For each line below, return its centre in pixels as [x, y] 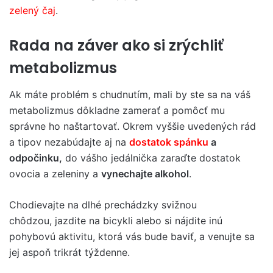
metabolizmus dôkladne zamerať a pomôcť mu [117, 111]
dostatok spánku [169, 142]
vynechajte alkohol [145, 174]
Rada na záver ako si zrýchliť [116, 45]
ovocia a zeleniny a [55, 174]
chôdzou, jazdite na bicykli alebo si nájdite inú [116, 221]
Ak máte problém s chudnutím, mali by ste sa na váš [130, 95]
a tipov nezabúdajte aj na [69, 142]
